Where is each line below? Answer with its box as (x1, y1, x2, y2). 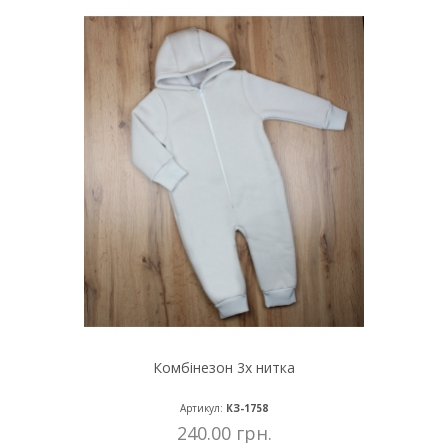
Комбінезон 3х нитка (153, 358, 295, 378)
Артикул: (180, 401, 223, 416)
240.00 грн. (176, 421, 272, 446)
